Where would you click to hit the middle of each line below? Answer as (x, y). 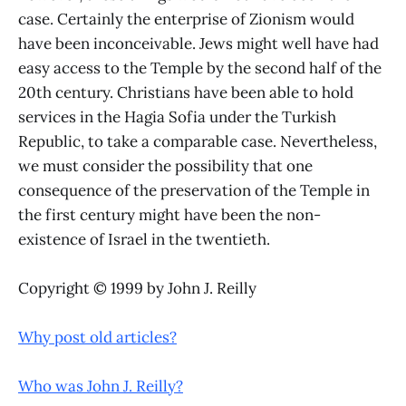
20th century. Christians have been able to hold (186, 92)
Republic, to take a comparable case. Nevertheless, (198, 141)
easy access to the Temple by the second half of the (200, 68)
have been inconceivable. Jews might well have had (198, 43)
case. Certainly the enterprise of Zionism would (186, 19)
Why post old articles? (97, 338)
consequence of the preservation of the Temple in (194, 190)
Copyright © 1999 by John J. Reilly (137, 289)
